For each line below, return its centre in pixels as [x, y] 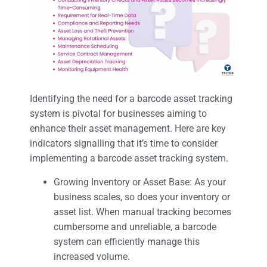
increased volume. [92, 256]
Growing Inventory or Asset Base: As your [140, 182]
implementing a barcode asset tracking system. [130, 159]
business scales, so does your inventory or [142, 197]
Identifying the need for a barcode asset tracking [131, 99]
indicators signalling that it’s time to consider [124, 144]
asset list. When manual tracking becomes [142, 212]
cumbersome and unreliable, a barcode [135, 226]
